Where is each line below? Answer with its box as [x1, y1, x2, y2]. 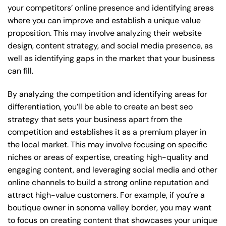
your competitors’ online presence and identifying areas [8, 2, 214, 13]
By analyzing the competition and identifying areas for [8, 88, 207, 99]
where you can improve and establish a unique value [8, 15, 201, 26]
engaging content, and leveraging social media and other [8, 164, 217, 175]
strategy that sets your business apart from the [8, 114, 182, 125]
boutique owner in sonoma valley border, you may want [8, 202, 211, 213]
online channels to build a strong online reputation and [8, 177, 209, 188]
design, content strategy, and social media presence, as [8, 40, 213, 51]
